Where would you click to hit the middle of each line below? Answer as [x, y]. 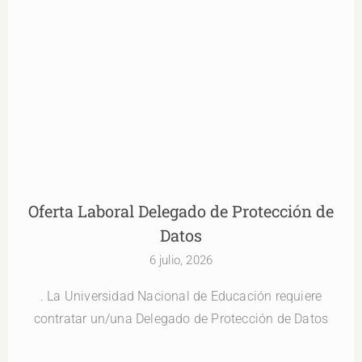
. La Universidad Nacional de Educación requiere [181, 297]
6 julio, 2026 [181, 261]
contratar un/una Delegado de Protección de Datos [181, 319]
